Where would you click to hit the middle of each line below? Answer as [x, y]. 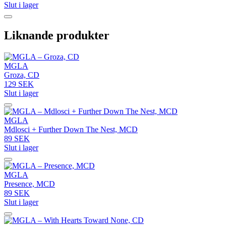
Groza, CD [22, 75]
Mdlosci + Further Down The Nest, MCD [71, 129]
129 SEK [19, 84]
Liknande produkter [57, 35]
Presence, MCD [30, 184]
